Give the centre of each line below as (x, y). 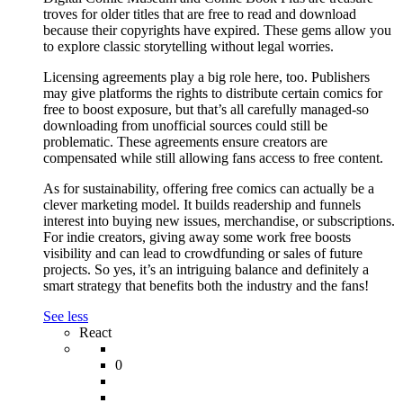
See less (66, 317)
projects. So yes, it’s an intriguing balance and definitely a (206, 270)
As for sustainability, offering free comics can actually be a (209, 189)
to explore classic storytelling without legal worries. (188, 47)
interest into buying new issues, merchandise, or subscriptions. (219, 221)
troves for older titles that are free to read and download (200, 14)
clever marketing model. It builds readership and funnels (202, 205)
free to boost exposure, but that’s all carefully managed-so (206, 110)
